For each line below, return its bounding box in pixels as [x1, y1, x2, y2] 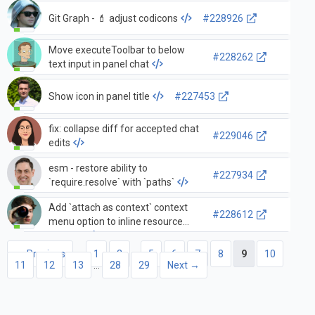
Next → [167, 259, 200, 271]
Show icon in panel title [48, 91, 150, 103]
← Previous [15, 248, 65, 260]
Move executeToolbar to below [48, 44, 185, 56]
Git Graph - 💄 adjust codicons [48, 12, 178, 24]
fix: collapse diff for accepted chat [48, 123, 199, 135]
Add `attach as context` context [48, 202, 188, 214]
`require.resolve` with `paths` [48, 176, 174, 188]
